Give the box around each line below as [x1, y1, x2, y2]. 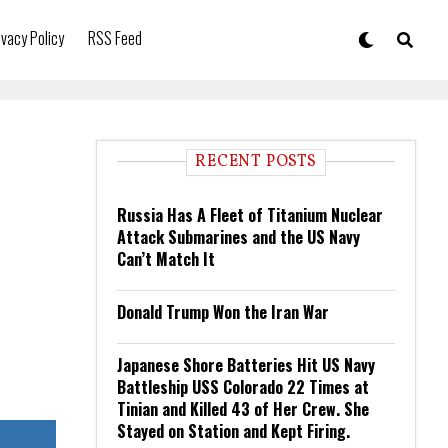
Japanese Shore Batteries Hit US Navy [117, 353, 375, 377]
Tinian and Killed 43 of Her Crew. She [117, 397, 369, 421]
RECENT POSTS [195, 151, 317, 173]
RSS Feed [88, 26, 142, 50]
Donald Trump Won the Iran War [117, 300, 329, 324]
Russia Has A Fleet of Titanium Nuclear [117, 203, 383, 227]
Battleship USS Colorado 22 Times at [117, 375, 369, 399]
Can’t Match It [117, 247, 215, 271]
